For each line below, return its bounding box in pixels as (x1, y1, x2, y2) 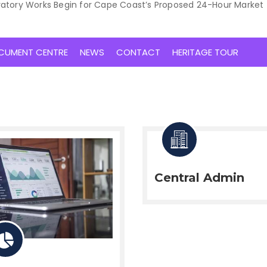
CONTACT (116, 46, 160, 58)
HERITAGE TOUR (172, 46, 238, 58)
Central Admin (154, 170, 244, 185)
